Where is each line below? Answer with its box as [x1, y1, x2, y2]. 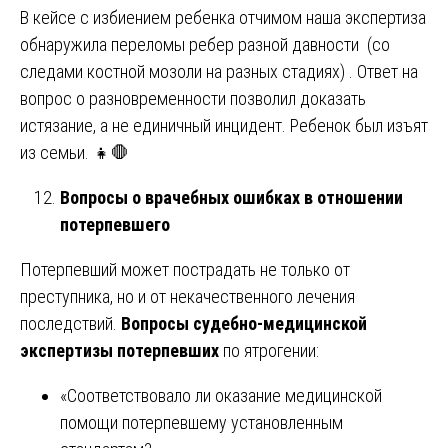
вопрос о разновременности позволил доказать [20, 87, 366, 109]
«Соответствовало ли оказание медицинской [60, 384, 382, 406]
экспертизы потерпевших [20, 339, 219, 361]
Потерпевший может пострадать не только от [20, 258, 350, 280]
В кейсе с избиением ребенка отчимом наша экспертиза [20, 6, 426, 28]
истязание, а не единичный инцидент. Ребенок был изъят [20, 114, 428, 136]
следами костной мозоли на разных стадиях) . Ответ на [20, 60, 418, 82]
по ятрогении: [219, 339, 319, 361]
